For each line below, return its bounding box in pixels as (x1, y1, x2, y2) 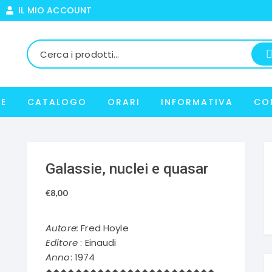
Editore (46, 236, 78, 249)
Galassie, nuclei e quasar (46, 160, 208, 177)
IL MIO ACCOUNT (13, 4, 92, 16)
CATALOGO (27, 96, 87, 108)
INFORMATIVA (160, 96, 233, 108)
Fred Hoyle (78, 222, 129, 234)
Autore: (46, 222, 79, 234)
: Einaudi (78, 236, 117, 249)
